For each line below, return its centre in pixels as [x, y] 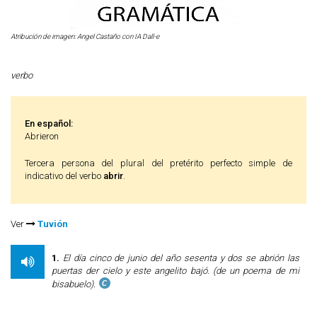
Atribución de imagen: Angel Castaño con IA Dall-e [85, 36]
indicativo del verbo [64, 176]
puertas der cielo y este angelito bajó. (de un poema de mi [175, 271]
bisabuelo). [74, 284]
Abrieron [42, 136]
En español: [49, 123]
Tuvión [53, 224]
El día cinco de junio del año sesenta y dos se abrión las [181, 258]
